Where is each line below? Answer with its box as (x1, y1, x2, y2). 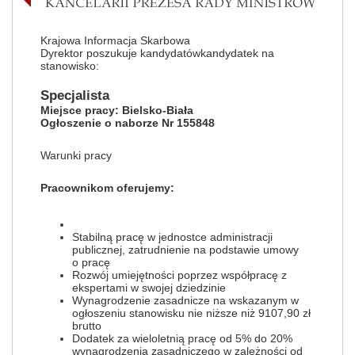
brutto (72, 319, 101, 332)
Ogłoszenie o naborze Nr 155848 (40, 116, 215, 129)
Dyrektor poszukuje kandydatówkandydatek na (40, 47, 274, 59)
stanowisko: (40, 59, 99, 72)
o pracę (72, 256, 110, 269)
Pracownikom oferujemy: (40, 181, 174, 194)
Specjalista (40, 88, 109, 103)
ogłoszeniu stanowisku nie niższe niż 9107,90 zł (72, 307, 311, 319)
